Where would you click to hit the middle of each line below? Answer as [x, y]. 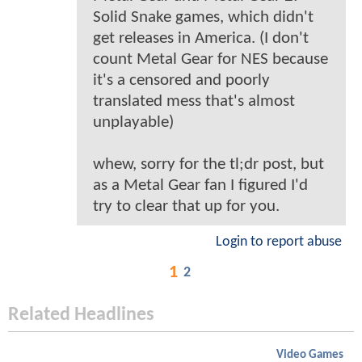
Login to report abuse [279, 242]
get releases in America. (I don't [201, 38]
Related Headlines [81, 315]
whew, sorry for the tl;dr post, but [208, 164]
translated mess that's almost [194, 101]
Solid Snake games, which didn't [203, 17]
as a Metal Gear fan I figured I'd [200, 185]
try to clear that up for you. [186, 206]
